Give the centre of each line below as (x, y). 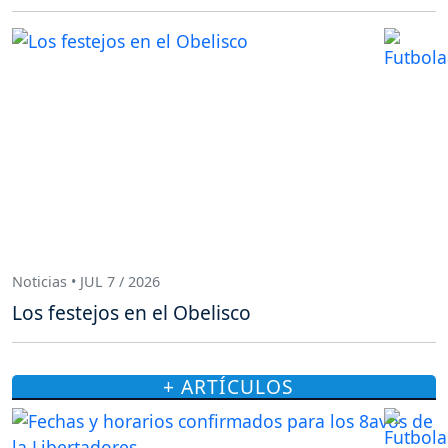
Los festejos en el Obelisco (131, 313)
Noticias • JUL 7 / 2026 (86, 281)
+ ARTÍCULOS (228, 387)
